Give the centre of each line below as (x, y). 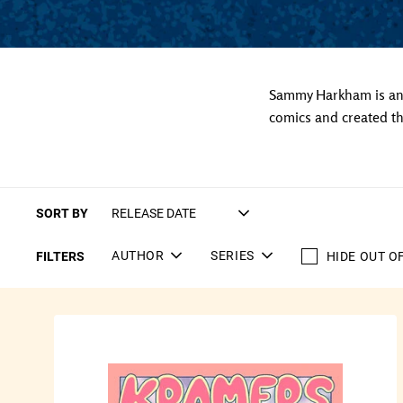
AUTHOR (138, 255)
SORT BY (62, 212)
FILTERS (60, 255)
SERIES (233, 255)
